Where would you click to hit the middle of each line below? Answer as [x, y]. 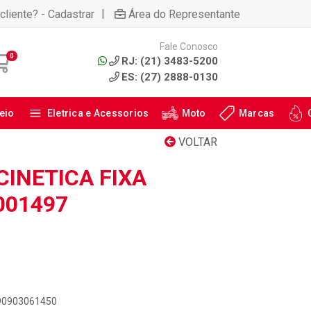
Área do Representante [184, 14]
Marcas [257, 113]
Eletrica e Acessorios [98, 113]
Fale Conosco [188, 46]
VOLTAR [196, 142]
